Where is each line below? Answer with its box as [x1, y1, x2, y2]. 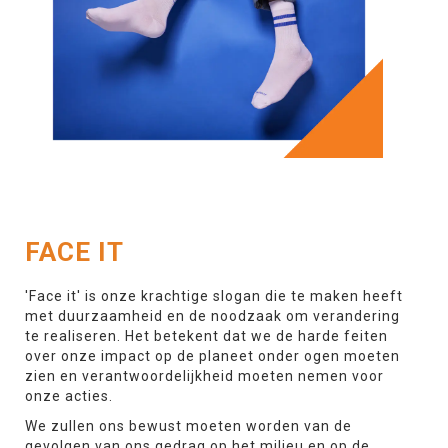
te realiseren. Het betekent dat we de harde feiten [25, 328, 388, 344]
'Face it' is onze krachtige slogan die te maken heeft [25, 288, 403, 304]
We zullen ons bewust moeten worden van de [25, 418, 352, 434]
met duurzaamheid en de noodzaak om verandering [25, 308, 400, 324]
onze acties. [25, 388, 117, 404]
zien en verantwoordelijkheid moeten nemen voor [25, 368, 384, 384]
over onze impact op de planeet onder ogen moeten [25, 348, 400, 364]
